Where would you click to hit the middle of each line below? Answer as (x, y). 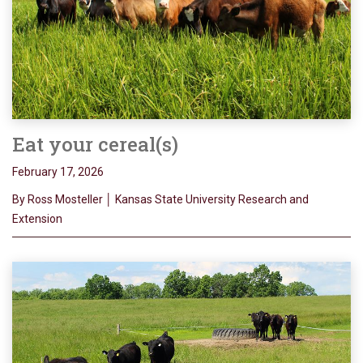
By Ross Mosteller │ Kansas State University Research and (160, 200)
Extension (37, 219)
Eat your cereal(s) (95, 145)
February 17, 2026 (58, 172)
